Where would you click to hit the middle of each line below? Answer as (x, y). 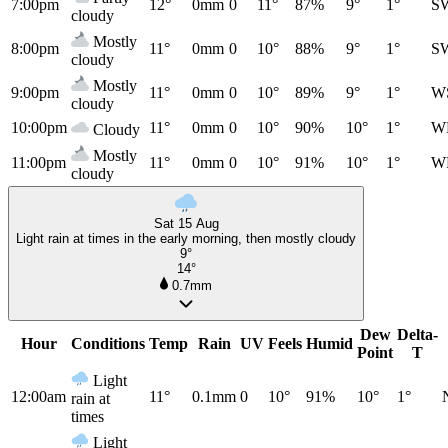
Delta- (417, 334)
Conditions (108, 343)
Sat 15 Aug (186, 223)
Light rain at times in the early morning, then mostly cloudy (186, 238)
